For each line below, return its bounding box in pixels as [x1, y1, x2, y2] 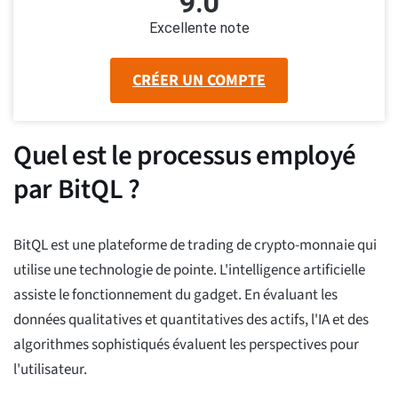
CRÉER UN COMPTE [132, 68, 266, 92]
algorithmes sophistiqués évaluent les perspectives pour [13, 334, 359, 356]
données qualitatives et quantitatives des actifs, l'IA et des [13, 309, 369, 331]
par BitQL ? [13, 170, 140, 210]
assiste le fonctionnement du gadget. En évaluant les [13, 284, 338, 306]
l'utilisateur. [13, 359, 87, 381]
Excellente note [148, 19, 250, 36]
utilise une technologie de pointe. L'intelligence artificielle [13, 259, 365, 282]
